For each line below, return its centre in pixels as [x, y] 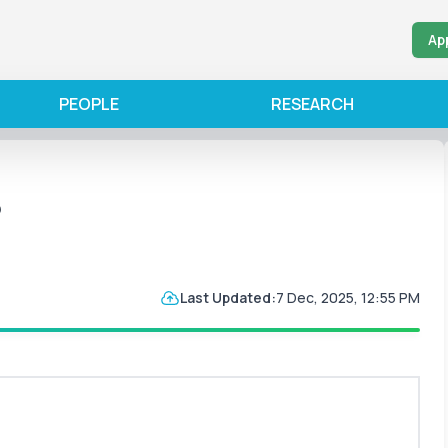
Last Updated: [228, 297]
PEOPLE [89, 104]
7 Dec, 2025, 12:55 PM [348, 297]
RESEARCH [312, 104]
